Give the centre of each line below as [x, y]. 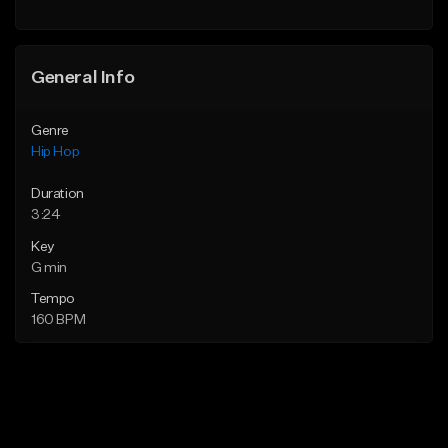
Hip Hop [55, 152]
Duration [57, 194]
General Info [83, 78]
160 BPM [58, 320]
